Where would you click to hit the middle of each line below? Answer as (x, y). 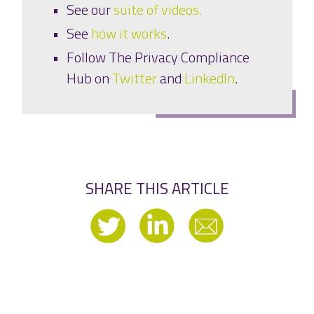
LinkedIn (210, 78)
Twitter (135, 78)
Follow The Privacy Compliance (158, 57)
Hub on (89, 78)
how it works (129, 34)
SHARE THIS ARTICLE (157, 189)
